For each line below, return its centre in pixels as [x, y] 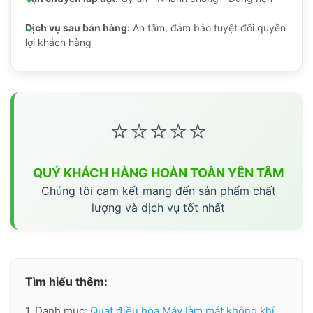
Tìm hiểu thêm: [66, 282]
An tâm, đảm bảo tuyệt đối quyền [208, 28]
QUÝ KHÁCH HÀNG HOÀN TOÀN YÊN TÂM [158, 173]
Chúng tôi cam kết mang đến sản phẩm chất [158, 191]
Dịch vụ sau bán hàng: [78, 28]
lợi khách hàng [58, 43]
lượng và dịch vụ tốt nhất [158, 208]
